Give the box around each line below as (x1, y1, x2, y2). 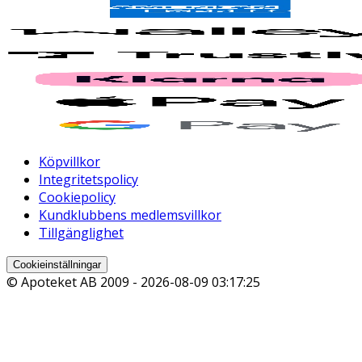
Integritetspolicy (39, 170, 138, 189)
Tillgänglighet (39, 224, 124, 242)
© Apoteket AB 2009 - (6, 273, 141, 292)
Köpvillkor (39, 153, 100, 171)
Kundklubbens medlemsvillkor (39, 206, 221, 225)
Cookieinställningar (13, 259, 101, 271)
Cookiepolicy (39, 188, 116, 207)
